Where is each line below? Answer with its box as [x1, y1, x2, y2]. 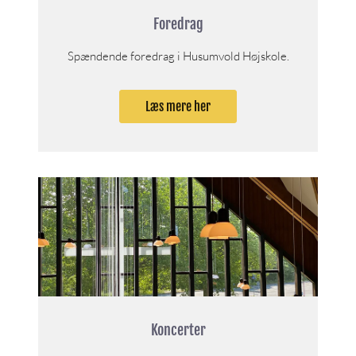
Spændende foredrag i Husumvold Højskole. [67, 48, 289, 64]
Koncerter [150, 320, 206, 339]
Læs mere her [145, 98, 211, 114]
